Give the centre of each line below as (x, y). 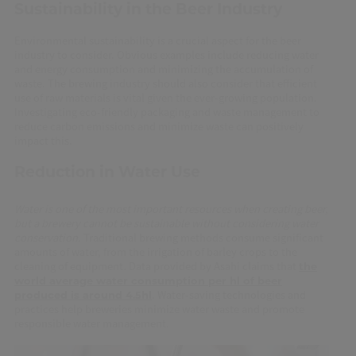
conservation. (47, 238)
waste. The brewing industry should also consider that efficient (165, 83)
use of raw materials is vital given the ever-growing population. (165, 98)
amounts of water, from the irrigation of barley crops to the (155, 252)
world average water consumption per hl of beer (148, 281)
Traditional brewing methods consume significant (202, 238)
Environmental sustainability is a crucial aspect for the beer (157, 41)
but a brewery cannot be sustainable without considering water (166, 223)
